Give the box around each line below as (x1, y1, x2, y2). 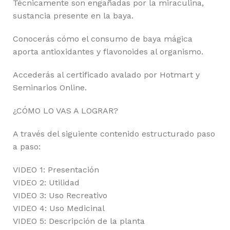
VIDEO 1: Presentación (13, 164, 99, 175)
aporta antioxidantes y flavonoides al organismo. (13, 46, 203, 56)
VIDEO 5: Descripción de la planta (13, 216, 145, 226)
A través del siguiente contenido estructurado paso (13, 128, 215, 139)
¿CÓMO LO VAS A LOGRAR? (13, 105, 118, 116)
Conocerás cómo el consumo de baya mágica (13, 33, 193, 44)
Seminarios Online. (13, 82, 87, 92)
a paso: (13, 141, 41, 151)
